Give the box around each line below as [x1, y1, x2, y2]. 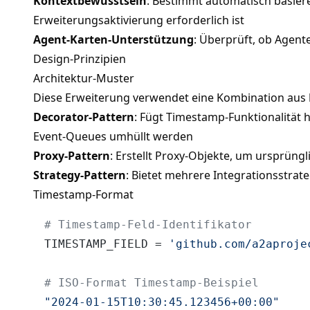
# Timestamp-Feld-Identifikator [44, 217, 252, 231]
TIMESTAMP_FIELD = [44, 237, 169, 250]
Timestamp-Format [33, 186, 134, 202]
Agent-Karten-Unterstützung [33, 31, 194, 47]
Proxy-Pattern [33, 147, 110, 163]
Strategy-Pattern [33, 167, 126, 183]
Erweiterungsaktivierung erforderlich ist [33, 12, 244, 28]
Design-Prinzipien [33, 51, 126, 66]
